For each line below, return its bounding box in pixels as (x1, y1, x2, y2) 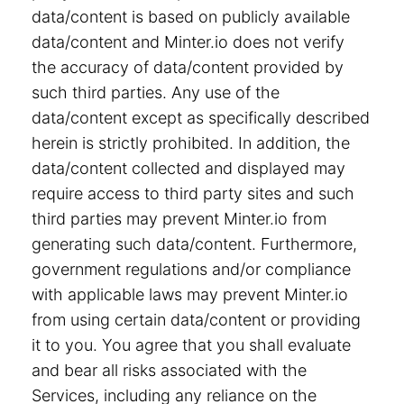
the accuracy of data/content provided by (32, 58, 344, 77)
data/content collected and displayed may (32, 159, 345, 178)
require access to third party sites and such (32, 184, 354, 203)
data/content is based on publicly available (32, 7, 350, 26)
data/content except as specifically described (32, 108, 370, 127)
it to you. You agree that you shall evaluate (32, 335, 351, 354)
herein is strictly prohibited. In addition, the (32, 133, 350, 152)
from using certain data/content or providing (32, 310, 361, 329)
